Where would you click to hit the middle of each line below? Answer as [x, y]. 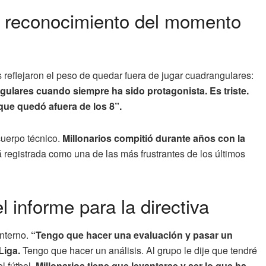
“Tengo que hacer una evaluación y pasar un [131, 235]
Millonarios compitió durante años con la [154, 138]
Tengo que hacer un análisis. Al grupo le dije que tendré [139, 251]
